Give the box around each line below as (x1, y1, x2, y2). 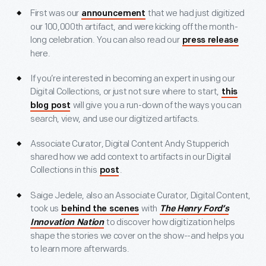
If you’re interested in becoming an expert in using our (30, 73, 235, 85)
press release (182, 36, 239, 46)
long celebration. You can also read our (30, 34, 181, 46)
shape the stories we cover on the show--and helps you (30, 230, 245, 242)
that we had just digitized (146, 8, 245, 20)
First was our (30, 8, 81, 20)
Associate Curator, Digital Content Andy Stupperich (30, 138, 230, 150)
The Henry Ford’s (160, 205, 229, 214)
